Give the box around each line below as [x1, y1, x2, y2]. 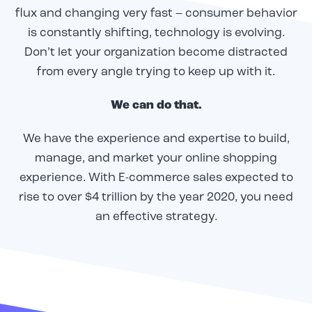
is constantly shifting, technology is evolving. [27, 27, 285, 40]
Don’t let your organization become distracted [24, 47, 288, 59]
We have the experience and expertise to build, [22, 133, 290, 146]
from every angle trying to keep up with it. [37, 66, 275, 79]
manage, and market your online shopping [35, 153, 277, 165]
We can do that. [110, 100, 202, 112]
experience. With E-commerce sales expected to [19, 172, 293, 185]
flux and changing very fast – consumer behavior [15, 8, 297, 20]
